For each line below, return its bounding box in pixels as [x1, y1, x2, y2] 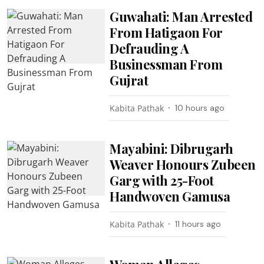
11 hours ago [175, 218, 222, 229]
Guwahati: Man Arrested [110, 7, 253, 25]
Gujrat [110, 71, 148, 89]
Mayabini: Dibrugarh [110, 139, 233, 157]
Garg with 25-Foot [110, 171, 214, 189]
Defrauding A [110, 39, 189, 57]
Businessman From [110, 55, 223, 73]
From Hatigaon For [110, 23, 223, 41]
